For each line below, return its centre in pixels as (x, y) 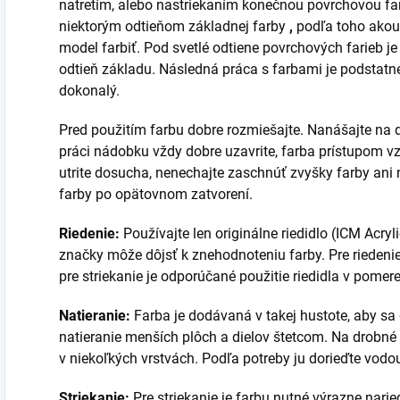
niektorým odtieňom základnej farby (174, 27)
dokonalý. (89, 91)
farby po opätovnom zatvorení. (156, 195)
